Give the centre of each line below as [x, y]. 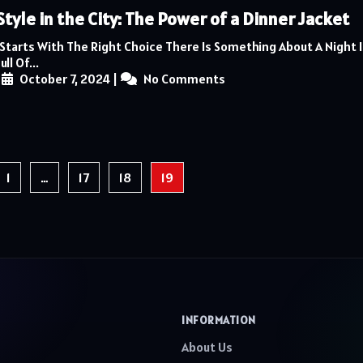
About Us [207, 346]
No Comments [183, 78]
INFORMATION [219, 320]
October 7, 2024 [64, 78]
